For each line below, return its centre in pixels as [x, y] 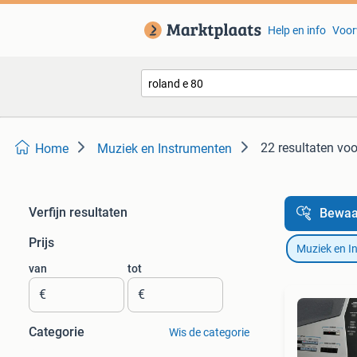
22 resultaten [297, 148]
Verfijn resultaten [78, 212]
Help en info [296, 30]
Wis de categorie [209, 332]
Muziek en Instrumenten [165, 149]
